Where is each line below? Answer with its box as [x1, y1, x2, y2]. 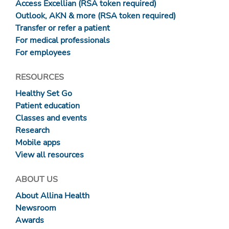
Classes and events [15, 112, 87, 124]
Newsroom [15, 202, 56, 214]
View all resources [15, 149, 84, 161]
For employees [15, 47, 71, 59]
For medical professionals [15, 35, 110, 47]
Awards [15, 215, 44, 226]
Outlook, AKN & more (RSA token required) [15, 10, 176, 22]
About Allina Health [15, 190, 89, 202]
